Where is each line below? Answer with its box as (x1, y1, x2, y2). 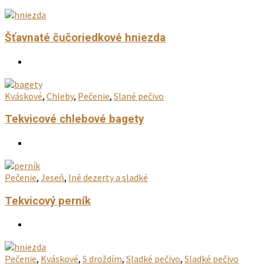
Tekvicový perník (5, 194, 91, 207)
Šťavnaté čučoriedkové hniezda (5, 31, 166, 45)
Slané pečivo (114, 90, 164, 102)
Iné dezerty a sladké (68, 171, 148, 183)
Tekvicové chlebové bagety (5, 113, 144, 126)
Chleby (47, 90, 74, 102)
